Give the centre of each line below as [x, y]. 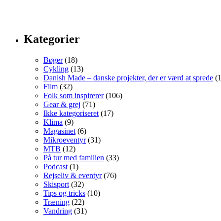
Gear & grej [62, 105]
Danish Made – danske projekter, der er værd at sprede [128, 78]
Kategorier [52, 39]
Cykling [56, 69]
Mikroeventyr [65, 140]
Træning [56, 202]
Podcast [55, 167]
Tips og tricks [64, 193]
